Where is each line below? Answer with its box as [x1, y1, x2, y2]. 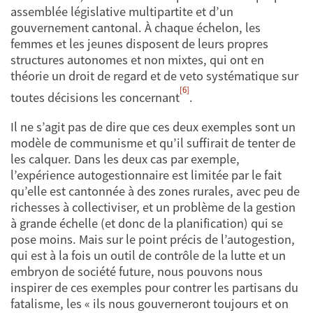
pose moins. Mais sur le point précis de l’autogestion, [10, 231, 295, 247]
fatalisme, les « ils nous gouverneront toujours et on [10, 295, 289, 312]
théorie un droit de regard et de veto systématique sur [10, 68, 298, 85]
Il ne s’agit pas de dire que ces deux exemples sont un [10, 118, 296, 135]
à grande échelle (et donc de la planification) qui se [10, 214, 283, 231]
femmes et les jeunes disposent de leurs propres [10, 36, 268, 52]
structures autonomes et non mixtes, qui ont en [10, 52, 264, 68]
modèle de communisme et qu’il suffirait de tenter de [10, 134, 296, 151]
